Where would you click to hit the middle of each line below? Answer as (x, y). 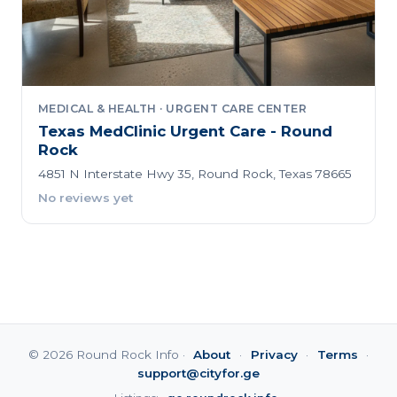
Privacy (274, 354)
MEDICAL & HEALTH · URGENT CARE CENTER (172, 108)
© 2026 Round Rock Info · (108, 354)
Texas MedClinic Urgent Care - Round (185, 132)
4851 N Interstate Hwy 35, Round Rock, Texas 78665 (195, 173)
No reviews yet (85, 198)
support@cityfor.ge (198, 373)
